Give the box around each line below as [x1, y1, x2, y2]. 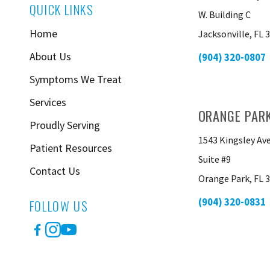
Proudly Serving [29, 118, 100, 132]
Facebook [28, 230, 83, 248]
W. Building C [198, 8, 251, 20]
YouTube [60, 230, 110, 248]
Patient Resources [29, 141, 112, 155]
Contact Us [29, 164, 80, 178]
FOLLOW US [29, 197, 89, 215]
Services [29, 95, 66, 109]
